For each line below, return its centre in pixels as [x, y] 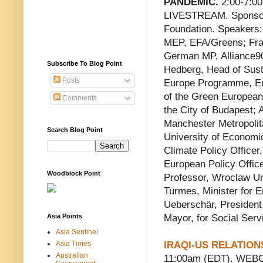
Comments [79, 98]
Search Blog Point [75, 129]
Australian [72, 255]
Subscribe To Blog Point [85, 63]
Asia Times [73, 243]
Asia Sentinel [77, 232]
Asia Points [65, 216]
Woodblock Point [74, 173]
